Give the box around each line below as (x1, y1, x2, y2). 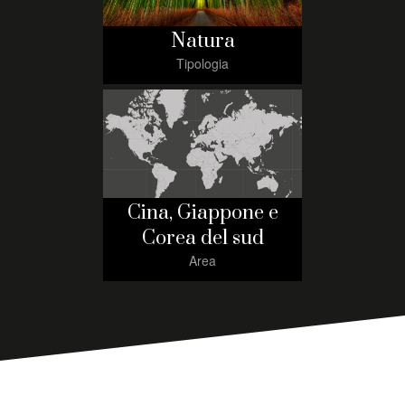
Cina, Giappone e (127, 201, 278, 225)
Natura (170, 29, 235, 53)
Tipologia (176, 54, 229, 72)
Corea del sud (141, 226, 264, 250)
